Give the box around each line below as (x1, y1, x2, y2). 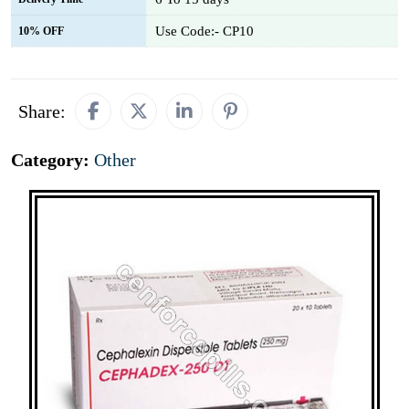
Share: (18, 101, 66, 121)
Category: (11, 150, 94, 170)
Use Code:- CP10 (155, 24, 254, 38)
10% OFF (18, 25, 64, 37)
